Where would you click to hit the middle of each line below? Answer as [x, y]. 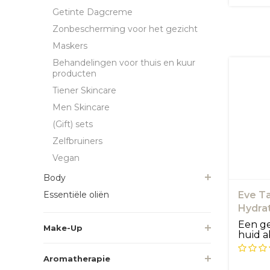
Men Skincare [81, 107]
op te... [253, 245]
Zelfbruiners [77, 141]
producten [74, 73]
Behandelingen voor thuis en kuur [124, 62]
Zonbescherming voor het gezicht [125, 29]
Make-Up [63, 228]
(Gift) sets [73, 124]
